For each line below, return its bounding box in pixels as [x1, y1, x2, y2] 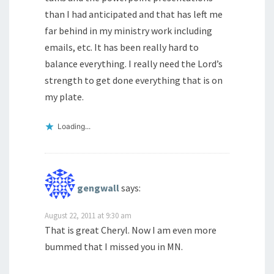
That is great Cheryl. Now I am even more [45, 224, 217, 236]
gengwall [77, 181, 119, 194]
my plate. [45, 91, 84, 103]
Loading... [57, 122, 91, 131]
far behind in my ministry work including [45, 24, 212, 37]
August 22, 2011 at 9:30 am [45, 210, 131, 220]
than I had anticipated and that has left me [45, 8, 223, 21]
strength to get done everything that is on [45, 74, 223, 87]
